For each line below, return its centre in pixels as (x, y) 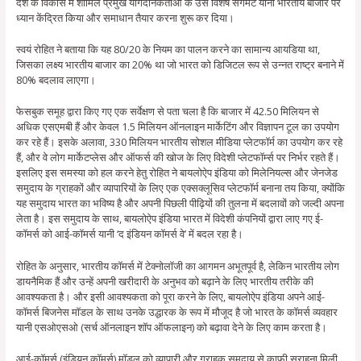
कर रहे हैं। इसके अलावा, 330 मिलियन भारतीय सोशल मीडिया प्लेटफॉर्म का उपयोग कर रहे (179, 142)
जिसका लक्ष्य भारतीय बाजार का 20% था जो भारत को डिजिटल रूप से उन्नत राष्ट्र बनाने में (180, 64)
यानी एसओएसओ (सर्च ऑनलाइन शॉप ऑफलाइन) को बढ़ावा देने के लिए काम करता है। (171, 327)
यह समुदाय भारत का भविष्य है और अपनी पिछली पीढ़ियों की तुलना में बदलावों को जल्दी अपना (180, 203)
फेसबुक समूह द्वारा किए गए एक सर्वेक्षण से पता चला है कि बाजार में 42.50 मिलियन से (167, 112)
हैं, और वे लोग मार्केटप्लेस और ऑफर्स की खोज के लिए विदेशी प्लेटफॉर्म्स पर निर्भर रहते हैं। (178, 158)
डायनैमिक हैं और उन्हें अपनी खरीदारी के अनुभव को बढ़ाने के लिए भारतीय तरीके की (164, 281)
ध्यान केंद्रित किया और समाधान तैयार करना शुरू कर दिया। (125, 17)
